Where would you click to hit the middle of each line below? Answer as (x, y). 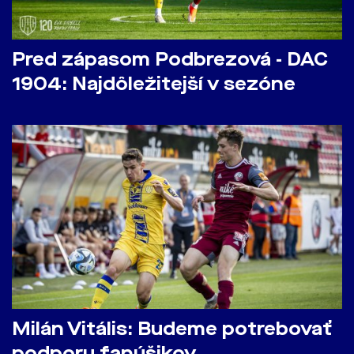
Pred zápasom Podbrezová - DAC (170, 60)
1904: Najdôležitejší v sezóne (154, 85)
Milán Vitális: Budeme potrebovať (172, 330)
